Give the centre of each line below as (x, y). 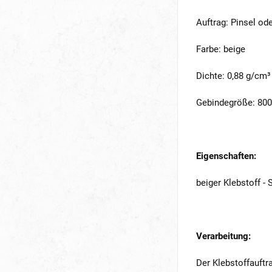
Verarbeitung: (223, 236)
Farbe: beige (221, 49)
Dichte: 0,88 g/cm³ (233, 76)
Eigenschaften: (226, 156)
